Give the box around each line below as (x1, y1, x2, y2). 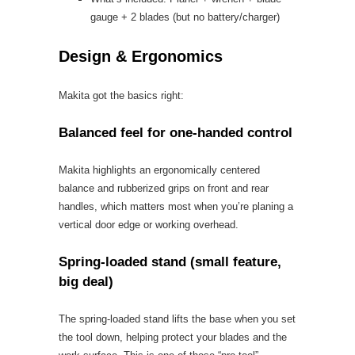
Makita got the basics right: (59, 90, 184, 101)
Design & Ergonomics (59, 48, 223, 65)
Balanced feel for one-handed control (59, 125, 292, 140)
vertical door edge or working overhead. (59, 219, 239, 231)
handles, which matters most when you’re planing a (59, 200, 293, 212)
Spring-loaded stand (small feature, (59, 254, 281, 269)
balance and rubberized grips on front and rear (59, 182, 269, 194)
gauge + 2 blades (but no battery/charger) (90, 11, 280, 23)
